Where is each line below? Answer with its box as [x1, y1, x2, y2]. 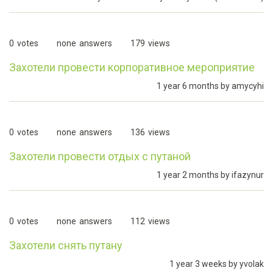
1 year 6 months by [157, 81, 232, 91]
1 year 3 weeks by [169, 259, 239, 269]
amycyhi [232, 81, 264, 91]
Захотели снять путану [9, 239, 122, 252]
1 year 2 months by [157, 170, 232, 180]
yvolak [239, 259, 264, 269]
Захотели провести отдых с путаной [9, 150, 191, 163]
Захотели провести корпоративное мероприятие [9, 61, 255, 74]
